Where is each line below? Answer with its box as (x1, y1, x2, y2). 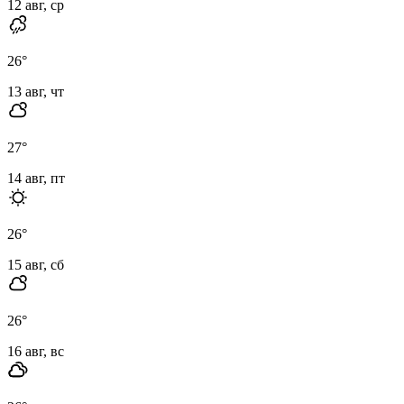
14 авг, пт (7, 170, 65, 186)
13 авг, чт (7, 83, 64, 99)
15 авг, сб (7, 256, 64, 272)
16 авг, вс (7, 343, 64, 359)
